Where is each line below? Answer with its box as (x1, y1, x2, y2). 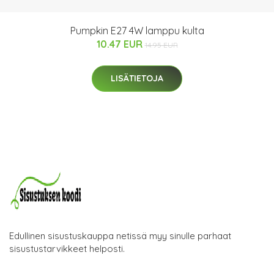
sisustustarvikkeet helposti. (9, 242, 125, 254)
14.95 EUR (144, 40, 178, 50)
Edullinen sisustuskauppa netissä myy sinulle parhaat (9, 229, 231, 242)
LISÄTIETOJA (111, 72, 163, 84)
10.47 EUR (96, 37, 145, 50)
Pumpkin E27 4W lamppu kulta (70, 24, 204, 37)
